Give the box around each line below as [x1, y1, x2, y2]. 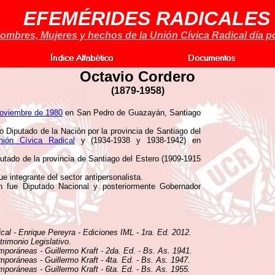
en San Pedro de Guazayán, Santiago [63, 108, 201, 117]
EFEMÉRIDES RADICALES [23, 7, 270, 29]
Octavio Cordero [80, 68, 195, 85]
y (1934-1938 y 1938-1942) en [74, 136, 201, 145]
